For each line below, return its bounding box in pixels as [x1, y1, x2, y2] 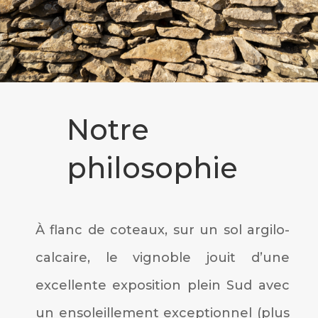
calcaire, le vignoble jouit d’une [35, 249, 290, 265]
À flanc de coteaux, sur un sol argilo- [35, 221, 290, 238]
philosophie [66, 150, 238, 185]
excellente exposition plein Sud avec [35, 277, 290, 293]
